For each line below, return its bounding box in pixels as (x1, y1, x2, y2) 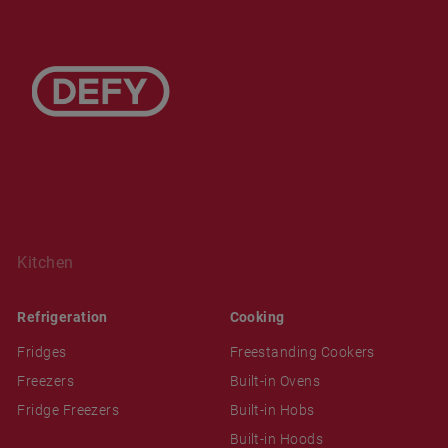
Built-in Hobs (229, 401, 315, 418)
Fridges (17, 343, 67, 360)
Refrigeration (17, 308, 108, 325)
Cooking (229, 308, 285, 325)
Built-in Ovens (229, 372, 321, 389)
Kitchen (17, 252, 74, 272)
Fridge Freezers (17, 401, 120, 418)
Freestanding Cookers (229, 343, 375, 360)
